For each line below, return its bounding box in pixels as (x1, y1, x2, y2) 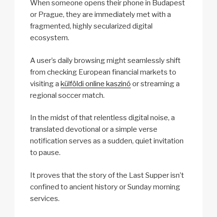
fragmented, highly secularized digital (30, 22, 153, 31)
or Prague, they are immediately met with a (30, 10, 171, 19)
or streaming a (131, 79, 180, 88)
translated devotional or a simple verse (30, 125, 157, 134)
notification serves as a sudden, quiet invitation (30, 137, 184, 146)
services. (30, 194, 60, 203)
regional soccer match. (30, 91, 105, 100)
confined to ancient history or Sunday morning (30, 182, 180, 191)
